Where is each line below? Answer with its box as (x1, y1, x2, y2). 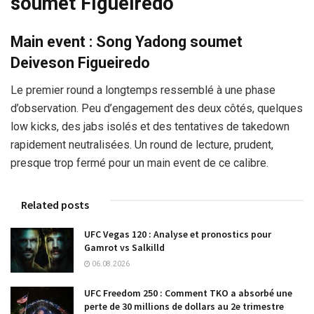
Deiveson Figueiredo (11, 54, 150, 71)
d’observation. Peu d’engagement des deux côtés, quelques (11, 101, 303, 115)
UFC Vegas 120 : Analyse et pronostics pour (84, 227, 271, 240)
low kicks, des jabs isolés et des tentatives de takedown (11, 119, 289, 133)
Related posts (21, 197, 89, 212)
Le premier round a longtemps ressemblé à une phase (11, 83, 275, 97)
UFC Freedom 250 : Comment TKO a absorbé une (84, 287, 292, 300)
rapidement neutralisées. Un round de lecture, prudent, (11, 137, 273, 151)
